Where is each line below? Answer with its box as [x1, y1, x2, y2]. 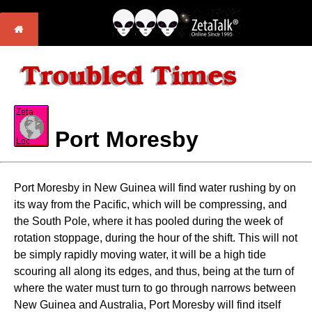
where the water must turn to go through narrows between [14, 282, 296, 294]
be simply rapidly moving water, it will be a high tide [14, 249, 266, 260]
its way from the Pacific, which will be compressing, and [14, 198, 287, 210]
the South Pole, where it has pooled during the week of [14, 215, 283, 227]
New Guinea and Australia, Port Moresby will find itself [14, 299, 281, 311]
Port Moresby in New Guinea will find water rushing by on [14, 182, 296, 194]
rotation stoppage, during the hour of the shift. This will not [14, 232, 297, 244]
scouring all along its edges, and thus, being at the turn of [14, 265, 294, 277]
